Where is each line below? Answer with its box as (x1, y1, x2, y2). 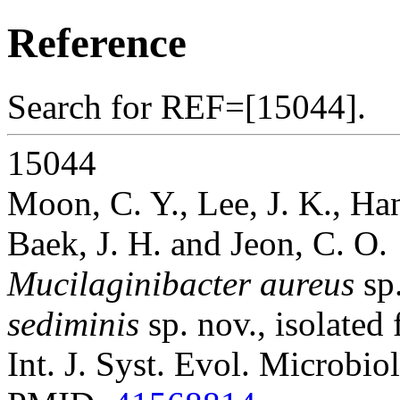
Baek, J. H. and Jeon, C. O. (7, 223, 387, 262)
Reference (7, 20, 187, 67)
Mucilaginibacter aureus (7, 263, 354, 303)
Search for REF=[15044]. (7, 87, 366, 126)
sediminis (7, 304, 139, 343)
